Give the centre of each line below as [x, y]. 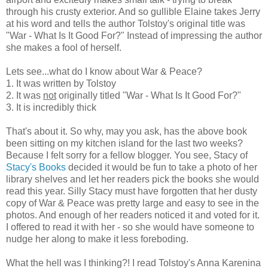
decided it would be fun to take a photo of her [162, 167]
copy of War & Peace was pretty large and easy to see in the [133, 203]
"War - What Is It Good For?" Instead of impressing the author [134, 36]
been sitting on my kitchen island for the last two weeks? [124, 144]
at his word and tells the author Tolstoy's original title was [126, 24]
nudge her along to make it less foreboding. [97, 239]
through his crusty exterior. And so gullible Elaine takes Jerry [133, 12]
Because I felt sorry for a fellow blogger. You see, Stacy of [127, 156]
